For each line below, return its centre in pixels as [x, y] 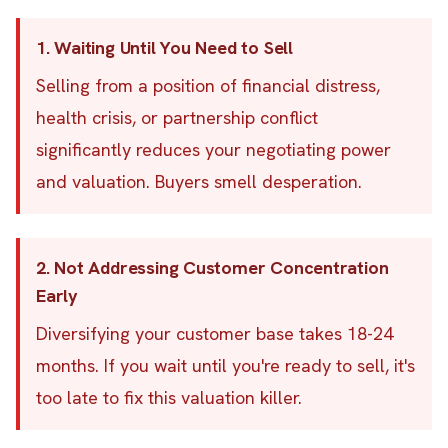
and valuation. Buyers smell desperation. [199, 181]
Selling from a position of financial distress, [208, 85]
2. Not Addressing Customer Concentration [212, 267]
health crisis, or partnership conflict [177, 117]
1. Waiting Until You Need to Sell [164, 47]
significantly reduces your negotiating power [213, 149]
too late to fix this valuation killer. [169, 397]
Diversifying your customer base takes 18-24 [214, 333]
